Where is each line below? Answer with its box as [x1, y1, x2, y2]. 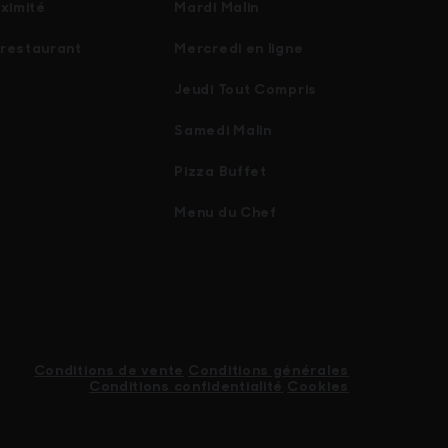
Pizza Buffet [174, 161, 267, 181]
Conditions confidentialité [88, 376, 284, 396]
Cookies [287, 376, 349, 396]
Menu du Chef [174, 202, 277, 222]
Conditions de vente [33, 360, 184, 380]
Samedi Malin [174, 120, 272, 140]
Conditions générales [188, 360, 349, 380]
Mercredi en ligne [174, 38, 304, 58]
